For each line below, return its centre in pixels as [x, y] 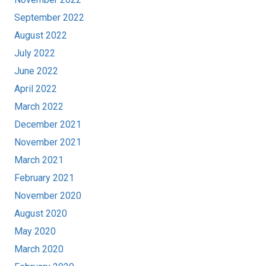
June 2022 [36, 71]
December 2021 [48, 125]
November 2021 [48, 142]
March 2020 [39, 249]
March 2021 [39, 160]
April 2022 [36, 89]
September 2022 [49, 18]
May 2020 [35, 232]
